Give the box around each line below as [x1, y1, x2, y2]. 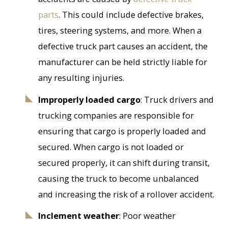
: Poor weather [119, 210, 176, 222]
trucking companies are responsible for [38, 109, 194, 121]
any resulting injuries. [38, 72, 124, 84]
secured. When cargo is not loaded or [38, 140, 184, 153]
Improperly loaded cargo [38, 93, 140, 105]
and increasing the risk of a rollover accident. [38, 188, 214, 200]
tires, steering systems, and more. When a [38, 24, 202, 37]
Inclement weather [38, 210, 119, 222]
